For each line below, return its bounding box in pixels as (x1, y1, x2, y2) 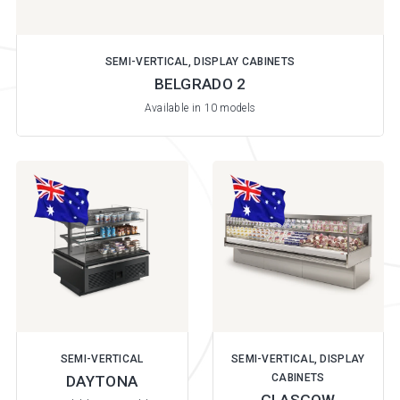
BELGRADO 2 (154, 75, 246, 94)
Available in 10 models (144, 101, 256, 114)
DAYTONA (66, 372, 138, 391)
